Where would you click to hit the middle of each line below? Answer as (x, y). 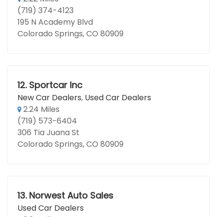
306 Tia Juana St (48, 132)
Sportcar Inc (55, 85)
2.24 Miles (40, 109)
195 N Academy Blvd (55, 22)
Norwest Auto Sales (71, 195)
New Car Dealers (49, 98)
